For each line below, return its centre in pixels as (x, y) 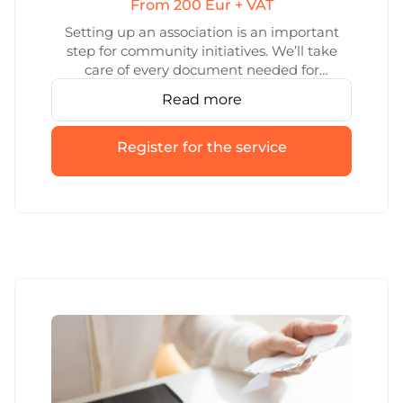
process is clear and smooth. (201, 107)
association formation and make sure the (201, 89)
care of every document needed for (201, 70)
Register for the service (201, 147)
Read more (201, 99)
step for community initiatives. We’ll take (201, 51)
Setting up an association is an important (201, 32)
